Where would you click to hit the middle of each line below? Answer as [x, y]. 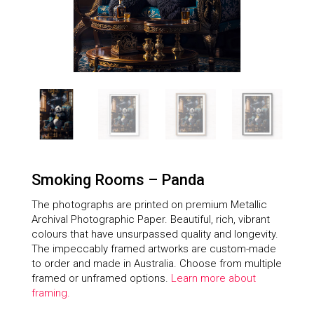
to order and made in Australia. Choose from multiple [156, 263]
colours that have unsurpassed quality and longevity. [155, 234]
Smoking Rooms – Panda [118, 179]
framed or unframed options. [101, 278]
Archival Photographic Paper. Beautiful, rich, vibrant [150, 219]
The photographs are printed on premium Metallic [149, 204]
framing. [50, 293]
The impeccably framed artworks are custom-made [153, 248]
